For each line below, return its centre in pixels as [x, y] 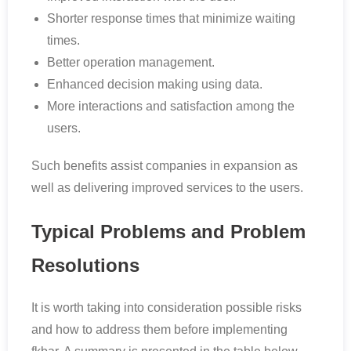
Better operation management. [131, 63]
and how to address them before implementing [159, 330]
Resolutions [85, 266]
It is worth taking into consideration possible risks [166, 308]
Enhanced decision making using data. [155, 85]
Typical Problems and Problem [168, 232]
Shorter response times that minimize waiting [171, 19]
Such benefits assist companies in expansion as [165, 166]
